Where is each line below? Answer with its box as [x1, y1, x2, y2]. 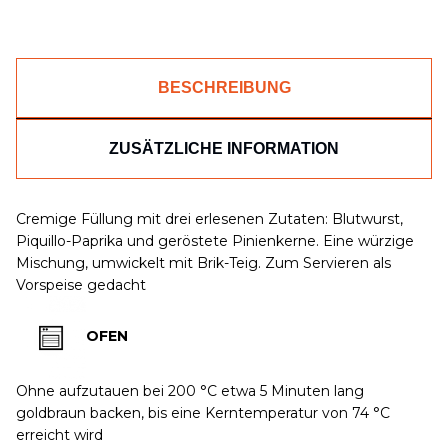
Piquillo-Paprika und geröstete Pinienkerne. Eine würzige [16, 232, 414, 251]
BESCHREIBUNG [157, 79, 291, 97]
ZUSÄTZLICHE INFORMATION [109, 140, 339, 158]
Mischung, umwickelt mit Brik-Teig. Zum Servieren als [16, 254, 391, 273]
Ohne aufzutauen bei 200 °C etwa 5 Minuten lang [16, 381, 364, 400]
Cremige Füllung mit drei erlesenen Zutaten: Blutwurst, [16, 210, 403, 229]
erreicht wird [16, 425, 103, 444]
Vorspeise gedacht [16, 276, 146, 295]
